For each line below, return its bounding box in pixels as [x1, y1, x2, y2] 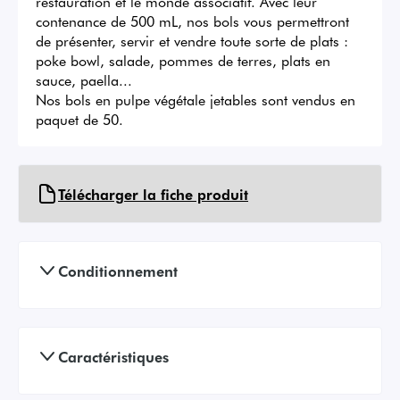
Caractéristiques [58, 346, 169, 367]
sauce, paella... [36, 70, 132, 90]
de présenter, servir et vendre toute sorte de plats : [36, 30, 348, 51]
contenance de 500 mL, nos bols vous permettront [36, 11, 349, 31]
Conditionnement [58, 261, 178, 281]
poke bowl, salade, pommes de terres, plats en [36, 50, 330, 71]
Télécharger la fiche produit [58, 184, 248, 204]
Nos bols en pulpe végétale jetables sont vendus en [36, 89, 355, 110]
